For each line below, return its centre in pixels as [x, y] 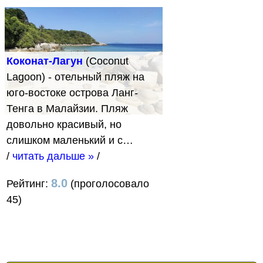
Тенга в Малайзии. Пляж [67, 109]
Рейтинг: [29, 184]
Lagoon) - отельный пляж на [75, 77]
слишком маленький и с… [70, 141]
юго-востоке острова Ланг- [72, 93]
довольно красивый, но [64, 125]
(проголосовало [108, 184]
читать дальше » [53, 156]
